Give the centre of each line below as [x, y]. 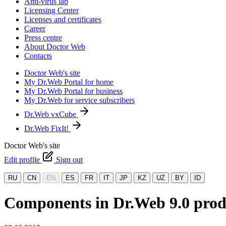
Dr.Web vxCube [51, 114]
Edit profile [23, 160]
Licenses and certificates [63, 19]
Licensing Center [51, 10]
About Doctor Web [55, 47]
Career [35, 29]
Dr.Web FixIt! [47, 128]
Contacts [38, 56]
